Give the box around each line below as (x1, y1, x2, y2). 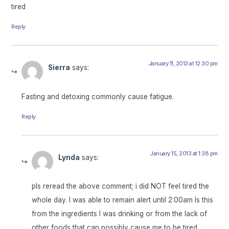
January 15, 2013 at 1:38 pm (150, 149, 218, 157)
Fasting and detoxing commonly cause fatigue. (21, 92, 174, 101)
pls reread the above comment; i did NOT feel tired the (32, 181, 210, 190)
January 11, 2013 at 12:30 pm (148, 60, 218, 67)
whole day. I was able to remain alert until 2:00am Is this (32, 195, 214, 204)
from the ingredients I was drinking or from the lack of (32, 209, 208, 218)
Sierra (48, 63, 71, 72)
